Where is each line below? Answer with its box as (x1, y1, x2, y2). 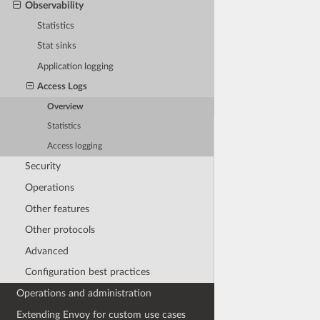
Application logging (37, 61, 114, 71)
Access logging (47, 141, 103, 150)
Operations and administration (16, 288, 152, 299)
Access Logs (37, 82, 88, 92)
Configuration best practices (24, 266, 150, 278)
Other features (24, 203, 89, 214)
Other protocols (24, 224, 95, 236)
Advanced (24, 245, 69, 256)
